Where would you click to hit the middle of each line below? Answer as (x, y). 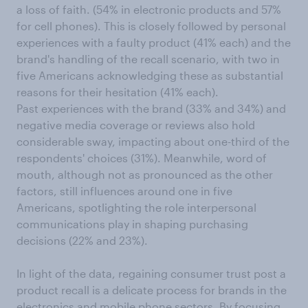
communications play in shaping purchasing (132, 224)
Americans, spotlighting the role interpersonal (136, 208)
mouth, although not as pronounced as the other (145, 175)
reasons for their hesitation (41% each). (118, 92)
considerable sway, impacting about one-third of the (153, 142)
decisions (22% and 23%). (82, 241)
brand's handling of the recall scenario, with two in (148, 59)
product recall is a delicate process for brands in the (152, 290)
